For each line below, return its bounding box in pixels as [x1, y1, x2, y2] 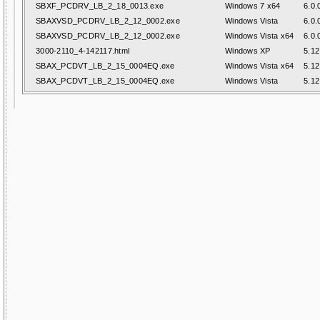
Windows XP [225, 46, 271, 55]
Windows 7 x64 [225, 1, 281, 10]
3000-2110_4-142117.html [36, 46, 130, 55]
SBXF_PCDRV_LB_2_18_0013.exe [36, 1, 164, 10]
